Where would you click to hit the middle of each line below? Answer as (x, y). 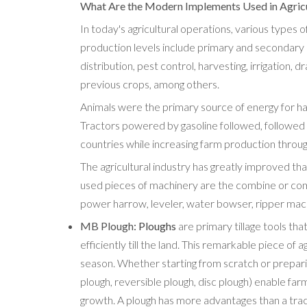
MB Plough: (109, 226)
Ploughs (157, 226)
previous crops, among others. (150, 84)
